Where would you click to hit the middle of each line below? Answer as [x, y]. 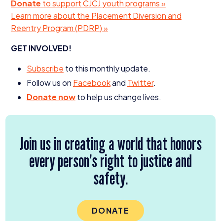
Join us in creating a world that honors [110, 143]
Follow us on [50, 83]
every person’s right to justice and [110, 160]
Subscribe [45, 68]
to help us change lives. [119, 97]
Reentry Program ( [44, 28]
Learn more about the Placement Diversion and [96, 16]
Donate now [51, 97]
